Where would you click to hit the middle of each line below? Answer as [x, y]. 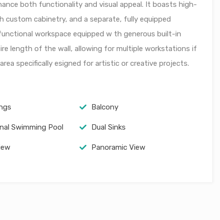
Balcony [105, 107]
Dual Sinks [108, 127]
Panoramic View [118, 147]
